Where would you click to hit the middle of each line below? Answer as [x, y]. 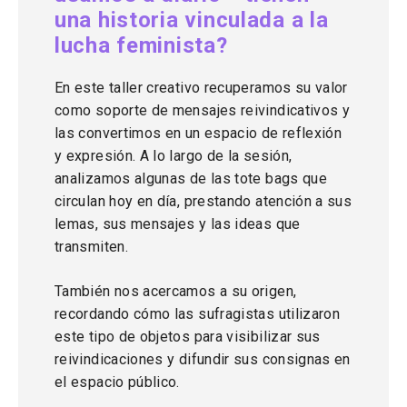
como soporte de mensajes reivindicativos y [203, 110]
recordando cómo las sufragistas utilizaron [198, 314]
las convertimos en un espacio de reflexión [199, 133]
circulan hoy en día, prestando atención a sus [203, 201]
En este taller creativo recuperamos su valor [201, 88]
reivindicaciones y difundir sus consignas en [203, 359]
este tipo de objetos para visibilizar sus [188, 337]
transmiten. [91, 247]
